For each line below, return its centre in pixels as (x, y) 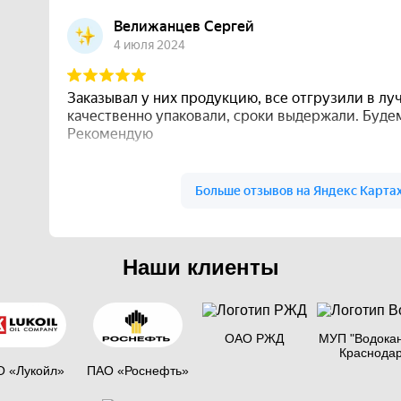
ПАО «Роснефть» (138, 371)
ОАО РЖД (254, 339)
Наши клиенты (200, 268)
